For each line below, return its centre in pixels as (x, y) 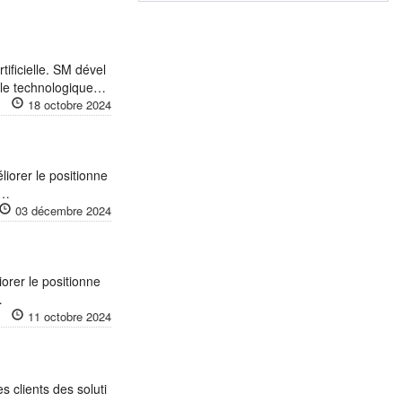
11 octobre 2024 (69, 316)
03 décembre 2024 (63, 210)
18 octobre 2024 (69, 105)
